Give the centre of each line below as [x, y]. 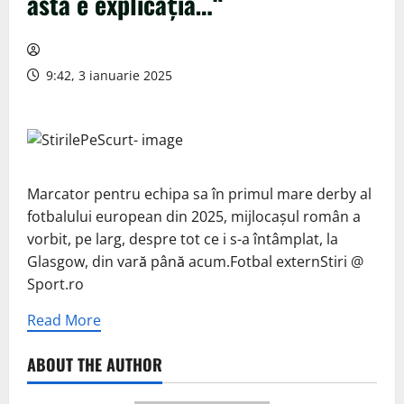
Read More [64, 321]
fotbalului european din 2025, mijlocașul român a [194, 217]
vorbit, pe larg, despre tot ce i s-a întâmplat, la [183, 239]
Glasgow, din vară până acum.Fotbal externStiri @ [195, 262]
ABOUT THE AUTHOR [95, 365]
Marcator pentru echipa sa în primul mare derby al [199, 194]
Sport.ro [55, 285]
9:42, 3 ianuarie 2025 [107, 76]
